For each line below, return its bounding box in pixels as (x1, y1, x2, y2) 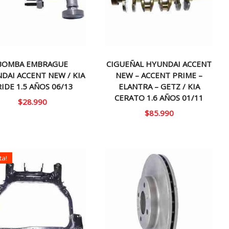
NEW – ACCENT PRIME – (116, 70, 203, 80)
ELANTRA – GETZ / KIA (118, 81, 200, 91)
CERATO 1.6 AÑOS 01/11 (114, 92, 204, 103)
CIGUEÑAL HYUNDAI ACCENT (106, 58, 212, 69)
